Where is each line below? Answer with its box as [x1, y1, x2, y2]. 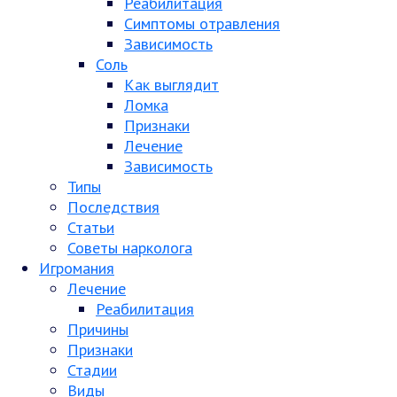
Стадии [67, 360, 117, 380]
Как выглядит [124, 74, 219, 95]
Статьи [67, 217, 114, 237]
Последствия [67, 197, 160, 217]
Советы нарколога [67, 237, 192, 258]
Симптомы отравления [124, 13, 280, 34]
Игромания [39, 258, 114, 278]
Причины [67, 319, 128, 339]
